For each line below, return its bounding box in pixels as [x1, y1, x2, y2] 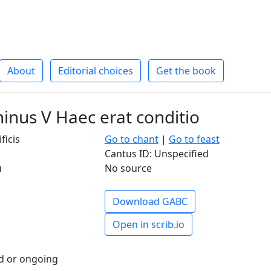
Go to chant [104, 132, 158, 146]
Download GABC [112, 194, 188, 208]
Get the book [155, 64, 216, 77]
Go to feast [168, 132, 220, 146]
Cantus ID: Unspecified [104, 146, 209, 160]
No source [104, 161, 152, 175]
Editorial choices [57, 64, 133, 77]
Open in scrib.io [112, 217, 184, 231]
